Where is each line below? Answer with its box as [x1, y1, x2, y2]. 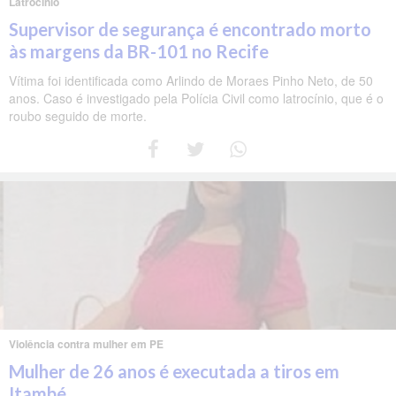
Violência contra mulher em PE [9, 335, 164, 352]
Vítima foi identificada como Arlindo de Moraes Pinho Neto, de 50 [9, 71, 373, 89]
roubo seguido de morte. [9, 106, 147, 125]
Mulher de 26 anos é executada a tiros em [9, 360, 339, 382]
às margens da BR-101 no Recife [9, 40, 269, 62]
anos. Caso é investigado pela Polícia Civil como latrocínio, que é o [9, 88, 384, 107]
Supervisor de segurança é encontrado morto [9, 18, 371, 40]
